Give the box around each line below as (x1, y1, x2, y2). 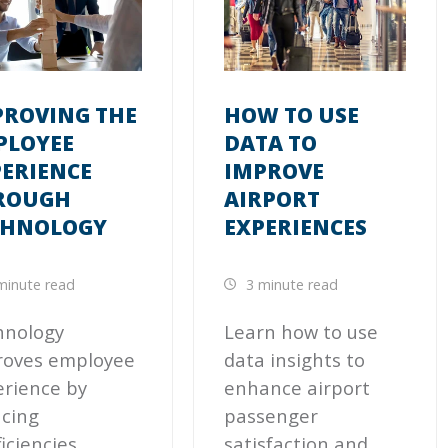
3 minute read (242, 275, 339, 295)
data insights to (224, 346, 366, 372)
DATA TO (224, 129, 318, 158)
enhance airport (224, 374, 371, 400)
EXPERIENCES (224, 213, 368, 242)
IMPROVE (224, 157, 325, 186)
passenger (224, 402, 319, 428)
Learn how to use (224, 318, 379, 344)
